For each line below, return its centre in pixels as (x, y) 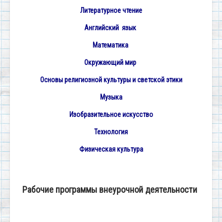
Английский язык (111, 28)
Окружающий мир (111, 63)
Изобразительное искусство (111, 115)
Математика (111, 45)
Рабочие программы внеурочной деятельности (110, 190)
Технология (111, 132)
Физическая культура (111, 149)
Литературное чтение (111, 11)
